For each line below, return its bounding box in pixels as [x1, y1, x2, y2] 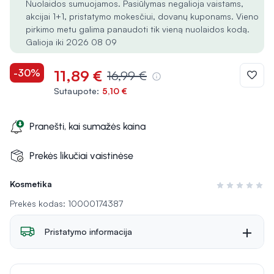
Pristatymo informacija [45, 226, 132, 237]
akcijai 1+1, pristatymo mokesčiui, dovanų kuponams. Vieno [26, 11, 259, 21]
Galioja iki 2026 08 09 [26, 37, 117, 47]
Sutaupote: [54, 86, 100, 96]
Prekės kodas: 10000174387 [10, 198, 123, 209]
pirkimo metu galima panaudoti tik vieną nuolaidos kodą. [26, 24, 250, 34]
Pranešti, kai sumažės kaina [29, 120, 146, 132]
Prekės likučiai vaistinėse [29, 150, 133, 161]
